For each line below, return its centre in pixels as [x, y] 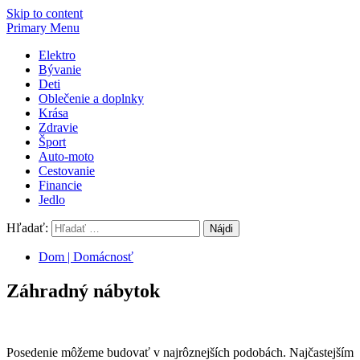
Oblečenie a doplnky [91, 98]
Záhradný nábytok [83, 290]
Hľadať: [27, 228]
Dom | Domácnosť [86, 257]
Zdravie [58, 127]
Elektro [57, 55]
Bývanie [60, 70]
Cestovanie [67, 171]
